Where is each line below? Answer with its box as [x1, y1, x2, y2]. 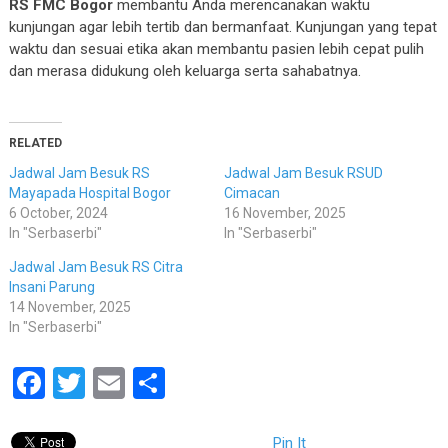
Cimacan [223, 184, 280, 201]
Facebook [44, 363, 178, 402]
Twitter [84, 363, 183, 402]
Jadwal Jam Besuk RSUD [223, 164, 383, 181]
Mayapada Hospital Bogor [8, 184, 171, 201]
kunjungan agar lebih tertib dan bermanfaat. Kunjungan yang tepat [8, 17, 437, 36]
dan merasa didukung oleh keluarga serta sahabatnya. [8, 61, 361, 80]
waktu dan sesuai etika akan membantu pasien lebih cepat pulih [8, 39, 424, 58]
